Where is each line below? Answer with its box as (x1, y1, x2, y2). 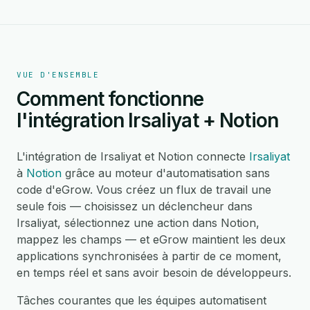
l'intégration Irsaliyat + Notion (17, 109, 279, 132)
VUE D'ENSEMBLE (17, 70, 100, 80)
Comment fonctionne (17, 87, 203, 111)
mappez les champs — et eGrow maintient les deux (17, 232, 286, 246)
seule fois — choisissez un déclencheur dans (17, 199, 253, 213)
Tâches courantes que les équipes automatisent (17, 293, 266, 307)
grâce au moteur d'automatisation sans (62, 166, 270, 180)
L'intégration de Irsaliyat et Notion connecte (17, 149, 249, 163)
